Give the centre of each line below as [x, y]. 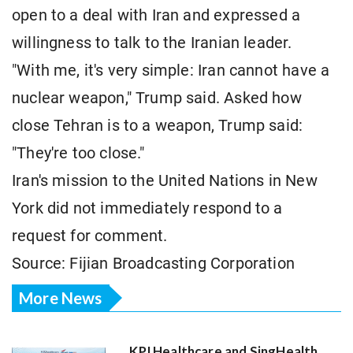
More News [61, 297]
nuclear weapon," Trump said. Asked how [157, 98]
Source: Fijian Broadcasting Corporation [154, 264]
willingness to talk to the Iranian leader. [152, 43]
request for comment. [90, 236]
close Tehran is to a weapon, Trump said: [158, 126]
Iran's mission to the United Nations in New [165, 181]
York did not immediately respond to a [147, 209]
